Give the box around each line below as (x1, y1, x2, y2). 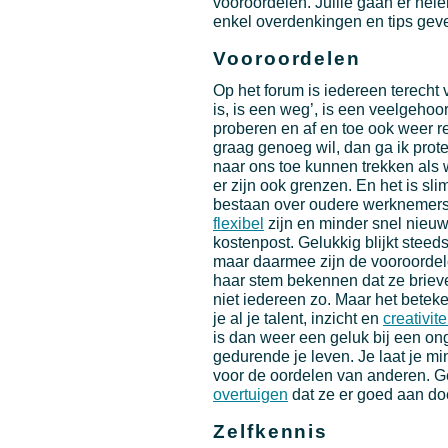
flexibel (213, 215, 264, 233)
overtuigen (213, 386, 288, 404)
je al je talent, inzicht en (213, 310, 383, 328)
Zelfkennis (213, 420, 329, 442)
